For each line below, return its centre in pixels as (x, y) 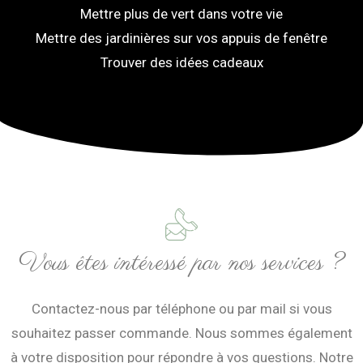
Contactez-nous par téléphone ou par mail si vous (181, 309)
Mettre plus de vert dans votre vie (181, 13)
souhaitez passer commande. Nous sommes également (181, 333)
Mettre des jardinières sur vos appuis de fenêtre (181, 38)
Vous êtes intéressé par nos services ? (181, 263)
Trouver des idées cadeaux (181, 62)
